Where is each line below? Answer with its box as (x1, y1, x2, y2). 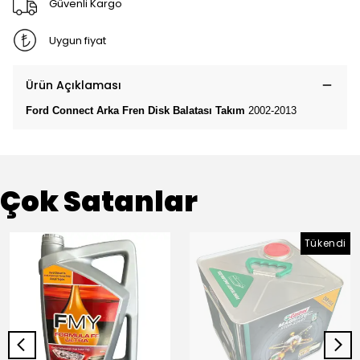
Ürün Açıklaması (26, 77, 121, 93)
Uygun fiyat (48, 32, 106, 48)
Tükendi (304, 236, 346, 250)
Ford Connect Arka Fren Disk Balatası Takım (26, 104, 248, 117)
